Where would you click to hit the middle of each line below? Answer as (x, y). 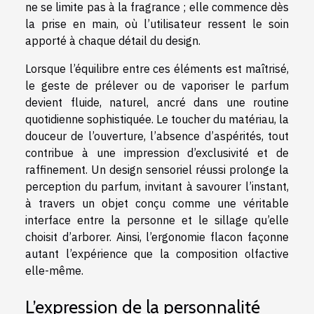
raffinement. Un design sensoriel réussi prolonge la (157, 170)
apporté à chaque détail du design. (113, 41)
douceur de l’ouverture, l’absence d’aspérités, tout (157, 136)
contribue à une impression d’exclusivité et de (157, 153)
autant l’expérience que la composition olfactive (157, 254)
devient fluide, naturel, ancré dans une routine (157, 103)
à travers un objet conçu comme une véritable (157, 204)
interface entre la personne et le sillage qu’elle (157, 220)
